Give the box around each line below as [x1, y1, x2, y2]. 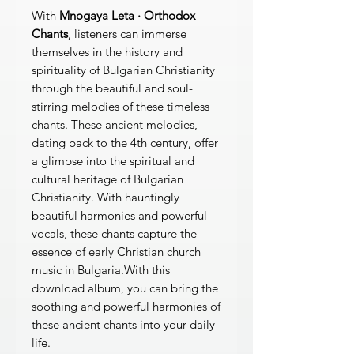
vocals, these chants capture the [32, 226, 197, 241]
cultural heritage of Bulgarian [32, 171, 183, 186]
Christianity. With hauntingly [32, 190, 179, 205]
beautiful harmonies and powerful [32, 208, 207, 223]
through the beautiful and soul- [32, 81, 193, 96]
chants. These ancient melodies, [32, 117, 198, 132]
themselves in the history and [32, 44, 183, 59]
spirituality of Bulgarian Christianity [32, 62, 215, 77]
